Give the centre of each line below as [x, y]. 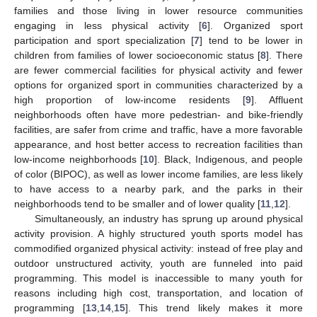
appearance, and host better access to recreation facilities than [158, 144]
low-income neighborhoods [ [79, 159]
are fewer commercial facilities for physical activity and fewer [158, 70]
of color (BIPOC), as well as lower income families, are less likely [158, 174]
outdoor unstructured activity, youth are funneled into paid [158, 263]
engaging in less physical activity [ [108, 25]
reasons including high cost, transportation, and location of [158, 293]
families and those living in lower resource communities [158, 10]
